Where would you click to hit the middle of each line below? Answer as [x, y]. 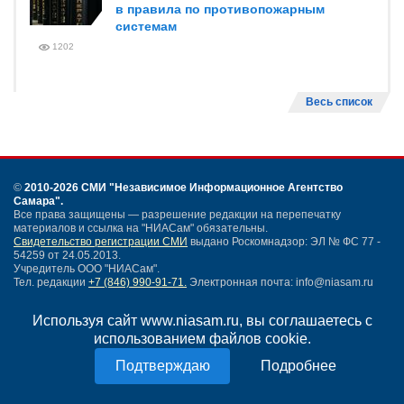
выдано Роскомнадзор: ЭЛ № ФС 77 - [284, 242]
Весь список [339, 102]
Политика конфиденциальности [96, 364]
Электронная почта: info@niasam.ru [280, 282]
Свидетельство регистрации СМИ [101, 242]
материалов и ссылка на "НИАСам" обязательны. [141, 228]
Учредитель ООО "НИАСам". [87, 269]
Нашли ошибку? [55, 346]
